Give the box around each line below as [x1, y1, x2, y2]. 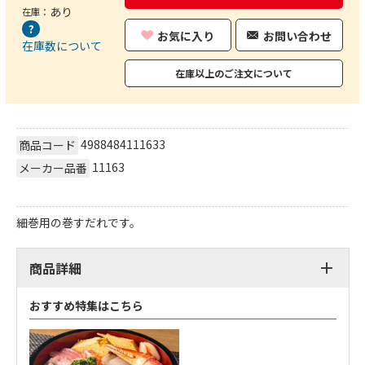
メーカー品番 [18, 159, 87, 176]
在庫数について [22, 37, 102, 54]
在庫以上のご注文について [174, 65, 292, 80]
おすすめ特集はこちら [29, 297, 143, 314]
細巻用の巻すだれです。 [15, 213, 141, 231]
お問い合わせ [263, 27, 332, 44]
